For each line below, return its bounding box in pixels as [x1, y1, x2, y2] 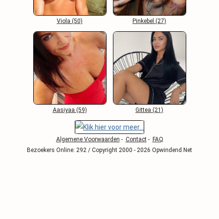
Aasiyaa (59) [52, 107, 87, 113]
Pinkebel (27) [132, 18, 166, 24]
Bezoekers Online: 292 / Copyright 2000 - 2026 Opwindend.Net [27, 147, 192, 153]
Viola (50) [57, 18, 83, 24]
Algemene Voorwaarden [56, 136, 120, 143]
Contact [125, 136, 147, 143]
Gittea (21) [135, 107, 163, 113]
